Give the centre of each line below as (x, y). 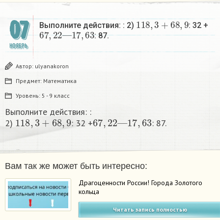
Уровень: (29, 95)
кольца (89, 191)
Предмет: (29, 81)
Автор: (25, 66)
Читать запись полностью (150, 209)
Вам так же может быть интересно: (76, 166)
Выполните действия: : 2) (88, 25)
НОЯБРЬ (18, 46)
